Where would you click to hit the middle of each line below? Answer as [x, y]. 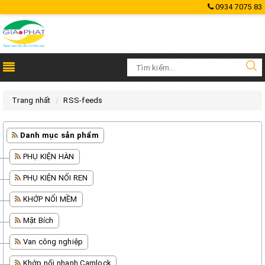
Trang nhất [31, 100]
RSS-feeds [83, 100]
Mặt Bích [38, 220]
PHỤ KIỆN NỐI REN [55, 178]
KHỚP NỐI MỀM [50, 199]
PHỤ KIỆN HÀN [49, 156]
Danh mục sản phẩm [59, 135]
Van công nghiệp [53, 242]
